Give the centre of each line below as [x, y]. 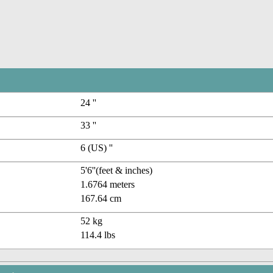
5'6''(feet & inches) [117, 171]
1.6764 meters [108, 185]
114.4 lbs [98, 235]
